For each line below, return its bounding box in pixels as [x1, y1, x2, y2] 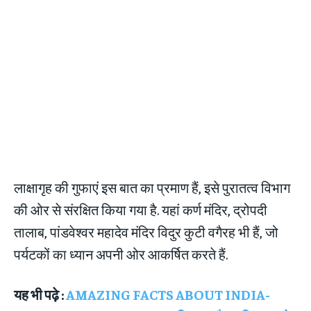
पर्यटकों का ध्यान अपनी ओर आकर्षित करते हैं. [14, 245, 228, 263]
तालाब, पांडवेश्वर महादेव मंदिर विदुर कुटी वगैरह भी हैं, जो [14, 223, 278, 241]
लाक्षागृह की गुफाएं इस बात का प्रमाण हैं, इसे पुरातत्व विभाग [14, 178, 290, 196]
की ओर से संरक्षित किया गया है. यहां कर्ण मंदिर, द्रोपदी [14, 201, 267, 219]
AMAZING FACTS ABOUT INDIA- [66, 285, 270, 303]
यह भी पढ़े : [14, 285, 66, 303]
